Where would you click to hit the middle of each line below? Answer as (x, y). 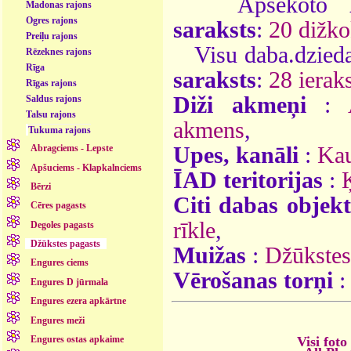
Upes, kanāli (236, 155)
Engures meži (58, 320)
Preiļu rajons (52, 36)
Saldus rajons (54, 99)
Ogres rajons (52, 20)
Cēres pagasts (59, 206)
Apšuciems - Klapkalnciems (87, 167)
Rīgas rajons (52, 83)
